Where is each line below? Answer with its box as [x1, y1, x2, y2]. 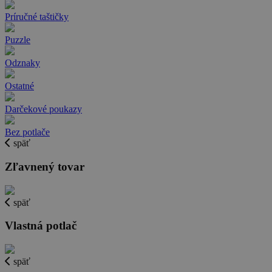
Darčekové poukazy [5, 104, 82, 115]
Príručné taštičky [5, 12, 69, 22]
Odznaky [5, 58, 40, 69]
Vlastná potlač [5, 219, 76, 233]
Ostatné [5, 81, 34, 92]
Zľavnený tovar [5, 160, 84, 174]
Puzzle [5, 35, 30, 46]
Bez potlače [5, 127, 50, 138]
